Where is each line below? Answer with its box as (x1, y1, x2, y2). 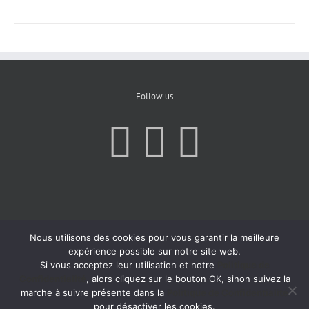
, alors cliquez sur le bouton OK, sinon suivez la (86, 273, 290, 284)
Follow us (136, 90, 173, 102)
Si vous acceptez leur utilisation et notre (39, 259, 217, 270)
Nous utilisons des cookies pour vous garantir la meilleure (30, 232, 279, 243)
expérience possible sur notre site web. (68, 246, 241, 257)
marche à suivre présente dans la (21, 287, 167, 298)
